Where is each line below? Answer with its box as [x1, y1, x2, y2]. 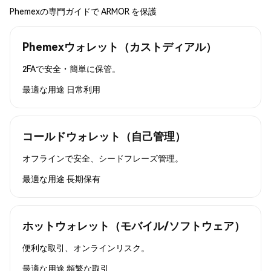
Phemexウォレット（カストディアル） [22, 39, 217, 53]
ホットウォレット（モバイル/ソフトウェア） [22, 218, 245, 232]
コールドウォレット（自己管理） [22, 128, 186, 143]
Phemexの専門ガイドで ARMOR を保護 [10, 5, 157, 16]
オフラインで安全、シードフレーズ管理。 [22, 152, 183, 163]
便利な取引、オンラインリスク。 [22, 241, 149, 253]
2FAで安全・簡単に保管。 [22, 62, 120, 74]
